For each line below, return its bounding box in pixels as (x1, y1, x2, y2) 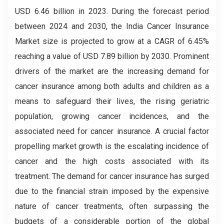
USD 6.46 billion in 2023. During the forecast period (15, 6, 209, 16)
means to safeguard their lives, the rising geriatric (15, 96, 209, 106)
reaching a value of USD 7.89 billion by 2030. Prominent (15, 51, 209, 61)
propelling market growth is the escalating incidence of (15, 141, 209, 151)
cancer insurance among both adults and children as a (15, 81, 209, 91)
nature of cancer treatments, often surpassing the (15, 201, 209, 211)
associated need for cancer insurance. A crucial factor (15, 126, 209, 136)
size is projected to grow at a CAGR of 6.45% (42, 36, 209, 46)
